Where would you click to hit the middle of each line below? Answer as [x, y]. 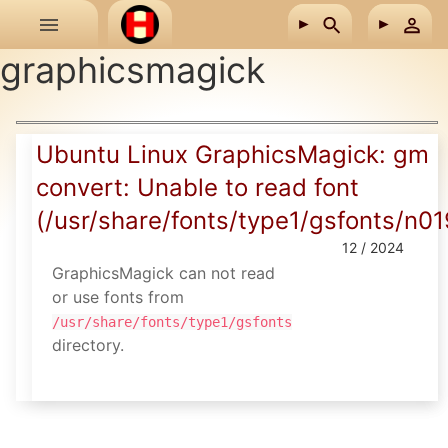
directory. [88, 344]
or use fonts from [118, 296]
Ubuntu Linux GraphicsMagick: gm [232, 154]
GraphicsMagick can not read [163, 272]
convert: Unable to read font [197, 187]
